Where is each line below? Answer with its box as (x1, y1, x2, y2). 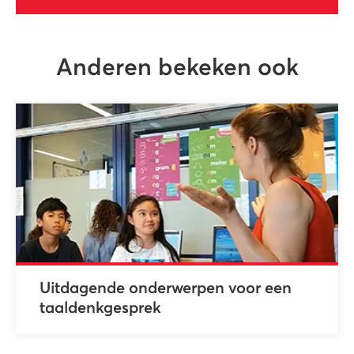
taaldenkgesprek (40, 300, 161, 317)
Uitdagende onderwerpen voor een (40, 281, 292, 297)
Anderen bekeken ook (55, 56, 299, 81)
